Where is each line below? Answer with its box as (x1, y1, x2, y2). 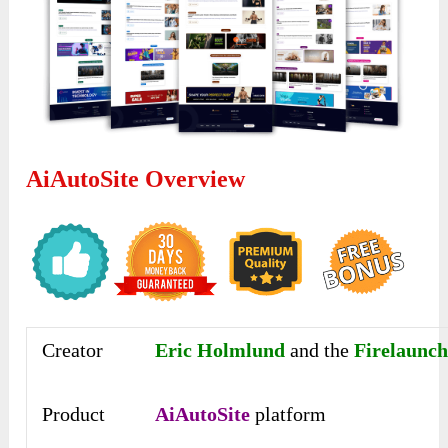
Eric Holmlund (155, 338, 286, 361)
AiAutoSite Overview (26, 165, 246, 192)
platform (250, 402, 327, 425)
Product (42, 402, 106, 425)
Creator (42, 338, 104, 361)
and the (285, 338, 355, 361)
